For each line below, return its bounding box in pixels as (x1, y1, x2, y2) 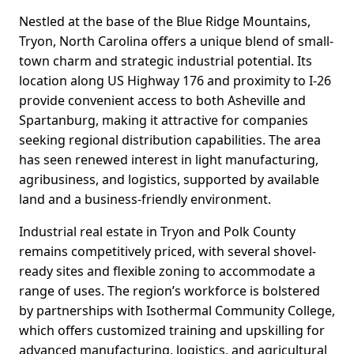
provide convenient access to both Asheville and (19, 92, 306, 110)
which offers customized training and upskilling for (19, 322, 325, 340)
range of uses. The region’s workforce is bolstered (19, 282, 320, 300)
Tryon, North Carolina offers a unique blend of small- (19, 32, 333, 51)
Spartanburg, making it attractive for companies (19, 111, 308, 130)
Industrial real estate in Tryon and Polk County (19, 223, 296, 241)
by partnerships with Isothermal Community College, (19, 302, 335, 320)
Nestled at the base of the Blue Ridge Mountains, (19, 13, 311, 31)
